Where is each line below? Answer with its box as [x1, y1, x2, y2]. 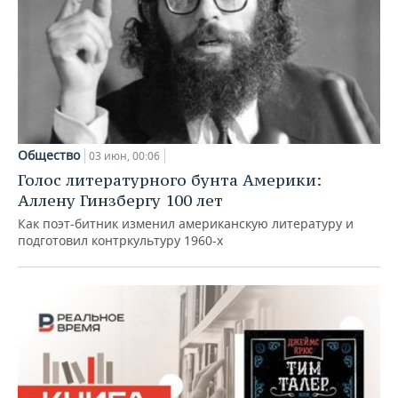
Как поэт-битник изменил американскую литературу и [18, 214, 354, 232]
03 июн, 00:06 [89, 147, 160, 163]
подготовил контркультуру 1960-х [18, 231, 223, 249]
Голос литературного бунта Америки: [18, 169, 322, 190]
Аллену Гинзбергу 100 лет [18, 189, 223, 211]
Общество [18, 146, 80, 163]
